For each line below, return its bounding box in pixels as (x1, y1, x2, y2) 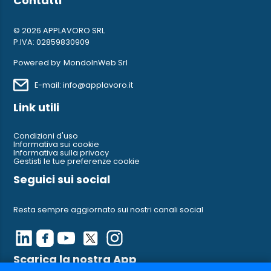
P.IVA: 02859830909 (13, 37, 90, 47)
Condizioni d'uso (13, 131, 79, 141)
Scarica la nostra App (13, 251, 137, 267)
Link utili (13, 100, 60, 115)
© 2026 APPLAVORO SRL (13, 25, 105, 36)
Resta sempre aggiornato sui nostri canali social (13, 204, 204, 215)
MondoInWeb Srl (64, 57, 128, 68)
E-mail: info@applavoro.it (34, 80, 134, 90)
